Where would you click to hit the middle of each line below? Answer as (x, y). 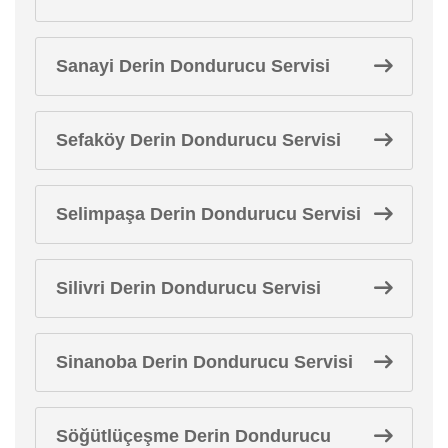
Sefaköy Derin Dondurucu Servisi (198, 139)
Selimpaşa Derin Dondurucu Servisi (208, 213)
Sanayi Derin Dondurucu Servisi (193, 65)
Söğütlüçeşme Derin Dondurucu (193, 435)
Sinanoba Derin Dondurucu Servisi (204, 361)
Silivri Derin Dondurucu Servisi (188, 287)
